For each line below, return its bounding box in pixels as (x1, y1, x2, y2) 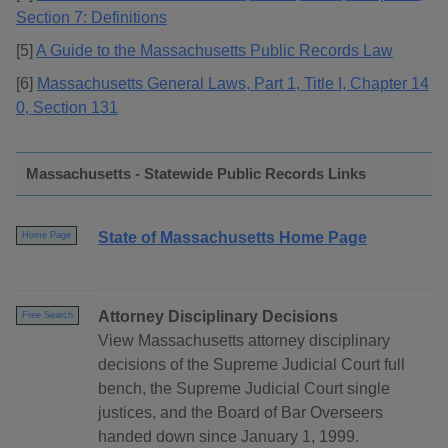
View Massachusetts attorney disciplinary (98, 332, 390, 350)
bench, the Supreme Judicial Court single (98, 380, 390, 398)
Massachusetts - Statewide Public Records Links (26, 165, 366, 183)
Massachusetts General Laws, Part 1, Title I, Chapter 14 (37, 75, 429, 93)
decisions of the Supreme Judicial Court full (98, 356, 405, 374)
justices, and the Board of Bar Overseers (98, 404, 383, 422)
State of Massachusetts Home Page (98, 229, 367, 247)
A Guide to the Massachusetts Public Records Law (36, 42, 393, 60)
